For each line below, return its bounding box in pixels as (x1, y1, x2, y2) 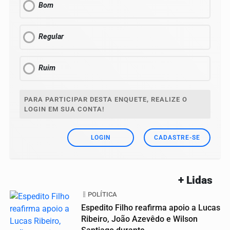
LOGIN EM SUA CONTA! (24, 105, 104, 113)
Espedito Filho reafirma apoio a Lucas (81, 203, 220, 213)
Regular (39, 32, 64, 42)
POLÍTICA (88, 190, 117, 199)
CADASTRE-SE (154, 134, 200, 142)
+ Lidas (178, 174, 213, 187)
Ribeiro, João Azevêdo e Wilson (81, 214, 198, 224)
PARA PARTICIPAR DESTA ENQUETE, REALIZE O (24, 95, 187, 104)
